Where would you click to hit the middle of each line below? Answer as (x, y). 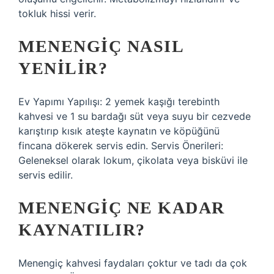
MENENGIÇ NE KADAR (122, 208)
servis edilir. (46, 175)
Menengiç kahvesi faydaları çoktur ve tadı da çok (133, 263)
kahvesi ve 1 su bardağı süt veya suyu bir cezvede (135, 116)
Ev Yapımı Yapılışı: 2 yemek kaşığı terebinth (119, 102)
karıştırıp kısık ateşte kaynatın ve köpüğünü (119, 131)
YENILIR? (63, 68)
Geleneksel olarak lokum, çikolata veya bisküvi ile (133, 160)
